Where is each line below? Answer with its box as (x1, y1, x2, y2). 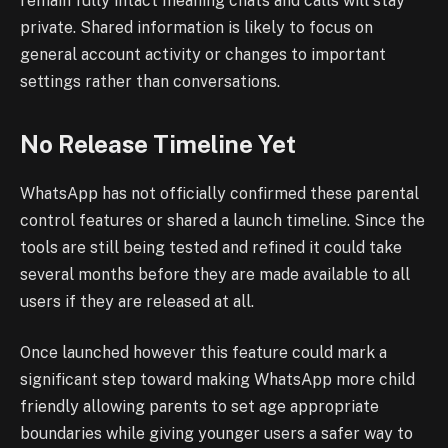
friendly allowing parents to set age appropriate (20, 397, 379, 417)
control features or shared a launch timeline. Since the (20, 210, 425, 230)
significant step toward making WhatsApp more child (20, 370, 415, 390)
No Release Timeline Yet (20, 129, 296, 158)
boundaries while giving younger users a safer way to (20, 424, 413, 444)
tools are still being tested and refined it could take (20, 237, 402, 257)
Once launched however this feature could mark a (20, 343, 387, 363)
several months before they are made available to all (20, 264, 410, 284)
